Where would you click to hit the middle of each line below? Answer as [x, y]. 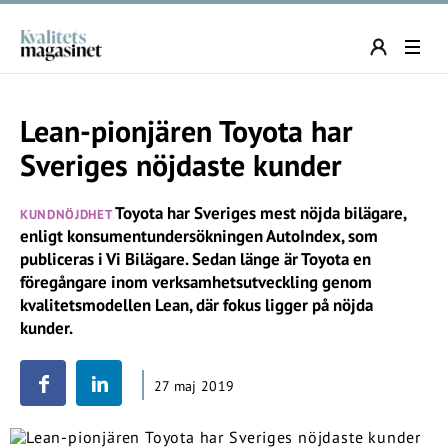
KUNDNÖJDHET [66, 214]
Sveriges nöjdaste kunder [181, 164]
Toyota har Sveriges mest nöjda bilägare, [259, 213]
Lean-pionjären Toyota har [186, 130]
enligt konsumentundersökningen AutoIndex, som [199, 236]
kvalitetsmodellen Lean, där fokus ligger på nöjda [196, 305]
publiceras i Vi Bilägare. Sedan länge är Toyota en [195, 259]
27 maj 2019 [194, 386]
